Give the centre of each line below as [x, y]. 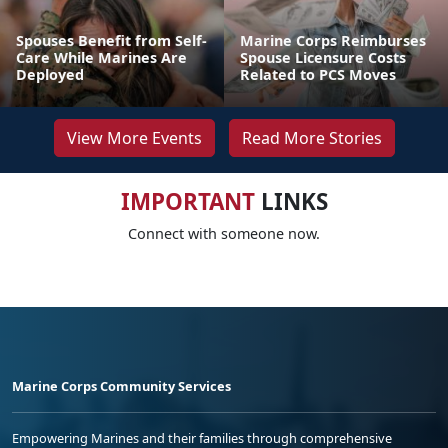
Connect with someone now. [224, 233]
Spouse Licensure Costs [323, 57]
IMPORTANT [187, 201]
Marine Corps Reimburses [333, 40]
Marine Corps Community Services [121, 386]
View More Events [134, 138]
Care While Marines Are [101, 57]
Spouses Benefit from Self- [111, 40]
